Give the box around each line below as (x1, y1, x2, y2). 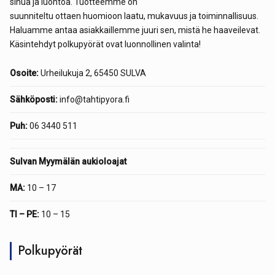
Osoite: (10, 68, 39, 78)
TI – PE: (10, 209, 39, 219)
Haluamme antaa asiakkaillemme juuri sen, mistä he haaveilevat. (10, 25, 260, 35)
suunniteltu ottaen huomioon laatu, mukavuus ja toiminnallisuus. (10, 11, 258, 21)
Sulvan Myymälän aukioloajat (10, 157, 126, 166)
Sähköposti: (10, 95, 58, 104)
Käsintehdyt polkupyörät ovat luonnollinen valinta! (10, 39, 201, 49)
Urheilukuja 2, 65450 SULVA (39, 68, 146, 78)
